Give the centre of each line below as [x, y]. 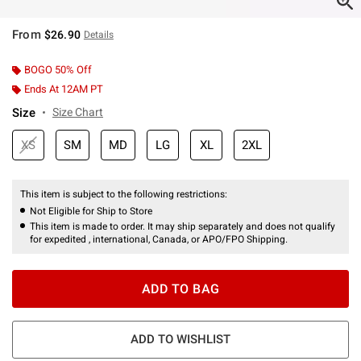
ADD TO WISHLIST [180, 339]
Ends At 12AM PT [64, 89]
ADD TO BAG [180, 288]
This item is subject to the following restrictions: [125, 194]
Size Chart [78, 112]
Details [98, 34]
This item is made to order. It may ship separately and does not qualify [183, 226]
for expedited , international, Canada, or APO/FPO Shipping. [159, 239]
